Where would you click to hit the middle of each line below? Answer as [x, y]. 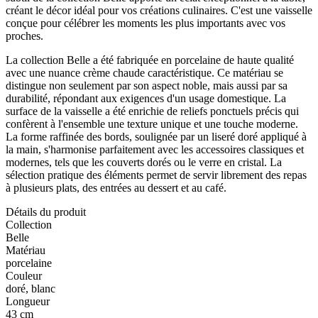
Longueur [28, 301]
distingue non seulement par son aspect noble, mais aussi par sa [147, 85]
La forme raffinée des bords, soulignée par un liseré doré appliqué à [156, 136]
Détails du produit [46, 212]
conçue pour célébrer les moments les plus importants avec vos [146, 23]
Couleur [24, 275]
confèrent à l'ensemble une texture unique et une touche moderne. [152, 124]
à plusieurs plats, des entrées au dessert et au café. [116, 187]
